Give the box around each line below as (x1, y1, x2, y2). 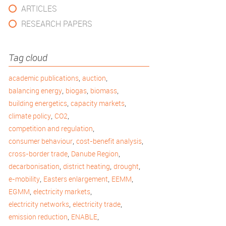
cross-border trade (9, 149, 68, 158)
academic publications (9, 73, 79, 83)
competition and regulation (9, 124, 93, 133)
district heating (63, 161, 110, 171)
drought (114, 161, 139, 171)
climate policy (9, 111, 51, 121)
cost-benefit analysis (76, 136, 142, 146)
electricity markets (33, 187, 90, 196)
